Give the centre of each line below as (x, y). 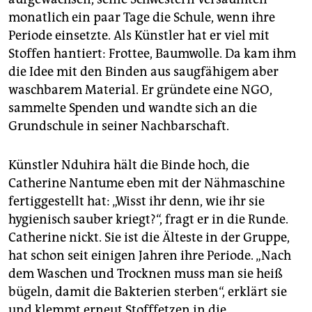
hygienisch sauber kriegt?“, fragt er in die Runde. (148, 219)
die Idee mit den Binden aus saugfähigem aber (143, 71)
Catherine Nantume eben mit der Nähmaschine (147, 183)
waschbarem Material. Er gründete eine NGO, (140, 89)
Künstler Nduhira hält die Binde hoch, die (129, 165)
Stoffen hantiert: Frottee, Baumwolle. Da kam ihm (152, 53)
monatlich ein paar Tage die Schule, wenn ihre (142, 17)
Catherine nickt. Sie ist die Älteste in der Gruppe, (149, 237)
